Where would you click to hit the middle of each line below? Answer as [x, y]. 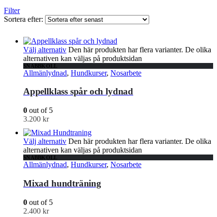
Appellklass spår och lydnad [78, 92]
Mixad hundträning [62, 183]
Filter [12, 10]
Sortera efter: [24, 19]
